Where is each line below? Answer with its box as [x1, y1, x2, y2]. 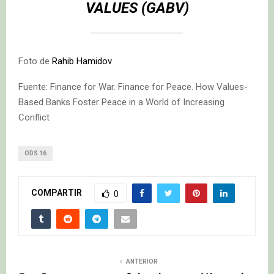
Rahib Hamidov [52, 55, 112, 67]
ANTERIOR [126, 257, 158, 265]
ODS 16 [24, 149, 46, 157]
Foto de [18, 55, 52, 67]
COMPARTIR [31, 187, 82, 198]
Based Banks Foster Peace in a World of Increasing [18, 96, 224, 108]
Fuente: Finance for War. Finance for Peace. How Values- [18, 81, 248, 92]
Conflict [18, 111, 50, 123]
